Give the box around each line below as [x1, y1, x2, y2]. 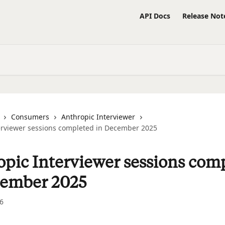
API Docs [140, 11, 170, 21]
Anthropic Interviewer [61, 112, 135, 122]
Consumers [11, 112, 49, 122]
